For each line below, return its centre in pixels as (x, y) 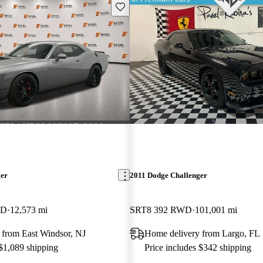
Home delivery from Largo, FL (202, 233)
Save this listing (142, 6)
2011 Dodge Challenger (168, 175)
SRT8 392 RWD (161, 210)
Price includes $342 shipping (198, 247)
